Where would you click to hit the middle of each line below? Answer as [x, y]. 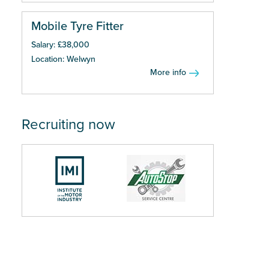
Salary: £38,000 [60, 45]
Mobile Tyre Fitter [77, 26]
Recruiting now [68, 125]
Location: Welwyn [63, 59]
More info [168, 72]
